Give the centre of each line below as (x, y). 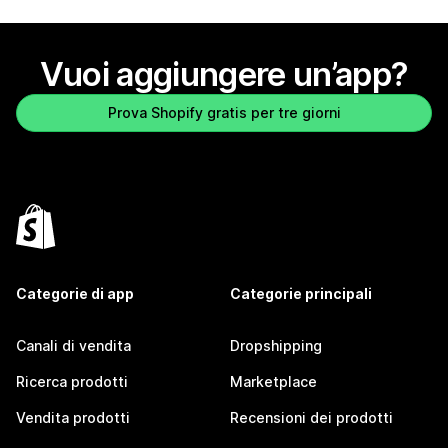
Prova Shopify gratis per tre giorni (224, 113)
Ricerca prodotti (72, 382)
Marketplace (273, 382)
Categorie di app (75, 294)
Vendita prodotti (73, 418)
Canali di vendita (73, 346)
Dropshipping (276, 346)
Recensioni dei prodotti (311, 418)
